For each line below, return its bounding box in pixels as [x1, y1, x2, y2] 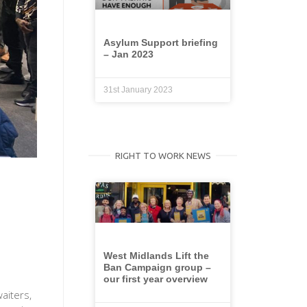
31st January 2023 [103, 85, 173, 95]
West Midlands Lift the [103, 249, 209, 261]
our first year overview [103, 273, 208, 284]
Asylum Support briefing [103, 37, 218, 48]
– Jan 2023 [103, 49, 153, 60]
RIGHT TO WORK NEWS [114, 151, 211, 160]
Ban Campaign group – [103, 261, 211, 273]
